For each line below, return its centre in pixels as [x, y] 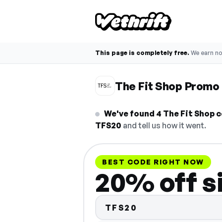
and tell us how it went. [164, 125]
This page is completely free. [142, 53]
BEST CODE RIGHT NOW [153, 162]
